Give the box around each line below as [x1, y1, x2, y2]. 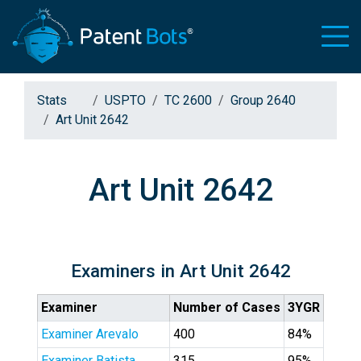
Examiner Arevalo [41, 326, 139, 342]
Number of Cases [173, 300, 280, 315]
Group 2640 [230, 93, 296, 108]
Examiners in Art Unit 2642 [70, 260, 291, 281]
